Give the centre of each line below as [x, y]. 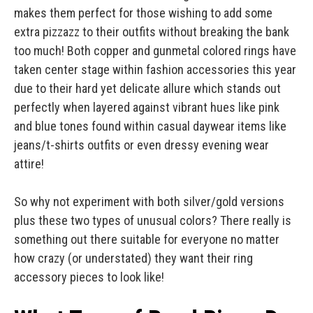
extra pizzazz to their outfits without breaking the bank [152, 32]
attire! [29, 164]
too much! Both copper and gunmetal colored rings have [155, 51]
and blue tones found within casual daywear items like [150, 126]
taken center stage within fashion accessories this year [155, 70]
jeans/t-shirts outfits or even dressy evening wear [141, 145]
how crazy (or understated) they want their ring [133, 259]
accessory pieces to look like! [89, 277]
